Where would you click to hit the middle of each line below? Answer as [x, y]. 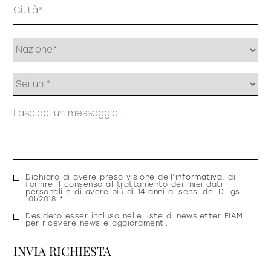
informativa [199, 177]
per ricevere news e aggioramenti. [97, 223]
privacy [33, 192]
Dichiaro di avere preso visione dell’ [100, 177]
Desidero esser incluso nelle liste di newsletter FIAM [134, 216]
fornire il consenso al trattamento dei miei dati [124, 184]
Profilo [31, 77]
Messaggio [41, 106]
